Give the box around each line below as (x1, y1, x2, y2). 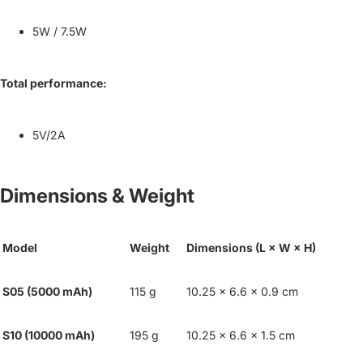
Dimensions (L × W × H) (186, 240, 316, 254)
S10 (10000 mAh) (2, 327, 95, 342)
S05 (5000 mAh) (2, 284, 92, 298)
